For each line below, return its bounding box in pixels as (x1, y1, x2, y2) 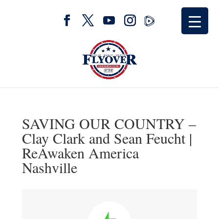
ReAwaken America (22, 143, 139, 162)
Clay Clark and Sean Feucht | (22, 128, 192, 148)
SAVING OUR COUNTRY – (22, 113, 196, 133)
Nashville (22, 157, 77, 177)
